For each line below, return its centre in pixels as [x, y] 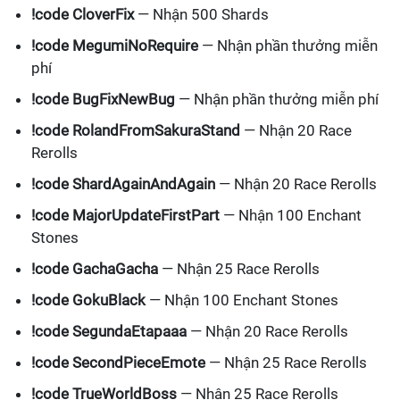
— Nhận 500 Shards [201, 15]
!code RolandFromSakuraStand [136, 131]
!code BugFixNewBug [103, 100]
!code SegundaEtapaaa [109, 332]
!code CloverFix [83, 15]
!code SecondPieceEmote [118, 363]
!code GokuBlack [88, 300]
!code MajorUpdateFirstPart [125, 216]
